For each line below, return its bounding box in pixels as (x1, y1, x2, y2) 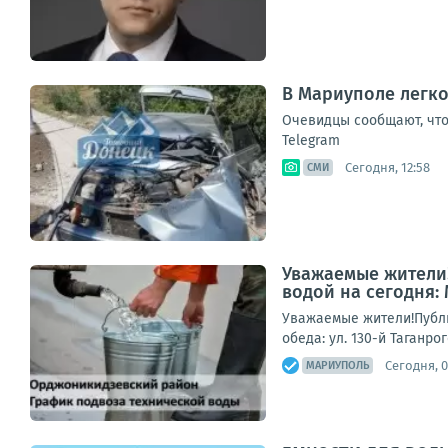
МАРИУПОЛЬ (306, 359, 369, 372)
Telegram (282, 132, 340, 149)
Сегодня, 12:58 (345, 159, 430, 175)
